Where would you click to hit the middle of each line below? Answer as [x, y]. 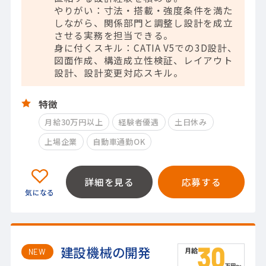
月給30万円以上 [74, 122]
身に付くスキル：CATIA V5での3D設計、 [145, 47]
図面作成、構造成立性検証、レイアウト [143, 60]
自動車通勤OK [119, 142]
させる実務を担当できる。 [114, 35]
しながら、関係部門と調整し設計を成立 [143, 22]
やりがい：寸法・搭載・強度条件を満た [143, 10]
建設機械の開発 [105, 252]
